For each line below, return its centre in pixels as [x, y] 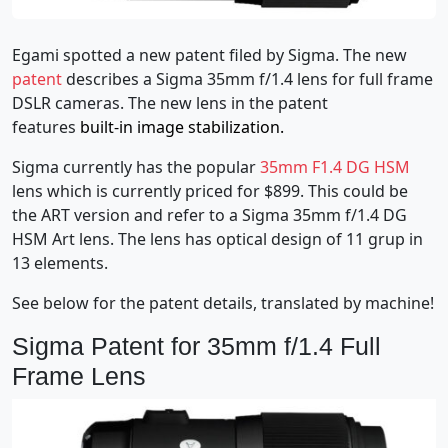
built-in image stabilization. [182, 126]
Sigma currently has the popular [136, 166]
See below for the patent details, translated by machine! [223, 302]
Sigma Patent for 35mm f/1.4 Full [196, 345]
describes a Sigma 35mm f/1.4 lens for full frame [247, 78]
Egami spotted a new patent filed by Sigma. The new [209, 54]
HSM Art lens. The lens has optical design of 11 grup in [217, 238]
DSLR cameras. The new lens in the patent [170, 102]
